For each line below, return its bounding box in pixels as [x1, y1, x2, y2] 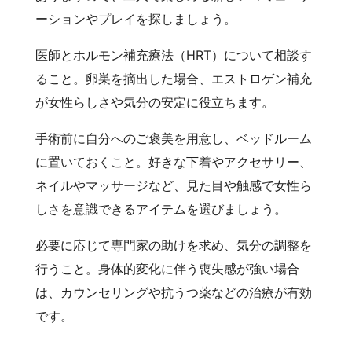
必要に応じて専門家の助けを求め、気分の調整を [35, 236, 312, 253]
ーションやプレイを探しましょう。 [35, 10, 236, 27]
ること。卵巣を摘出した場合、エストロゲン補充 [35, 70, 312, 86]
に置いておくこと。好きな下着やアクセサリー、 [35, 153, 312, 170]
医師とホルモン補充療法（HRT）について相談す [35, 46, 312, 63]
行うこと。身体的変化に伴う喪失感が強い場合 [35, 260, 299, 277]
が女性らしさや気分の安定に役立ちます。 [35, 93, 274, 110]
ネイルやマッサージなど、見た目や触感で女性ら [35, 177, 312, 193]
